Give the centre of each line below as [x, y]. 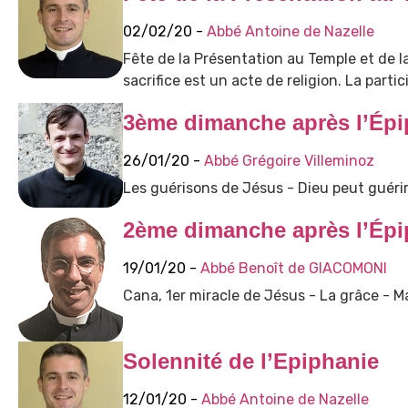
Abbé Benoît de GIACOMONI [293, 268]
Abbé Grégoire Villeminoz [289, 160]
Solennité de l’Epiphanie [250, 361]
